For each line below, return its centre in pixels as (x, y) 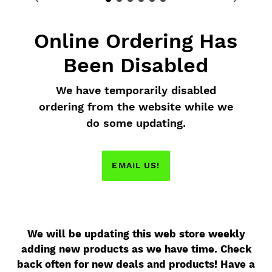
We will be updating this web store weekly (136, 234)
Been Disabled (136, 65)
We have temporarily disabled (136, 90)
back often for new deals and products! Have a (136, 264)
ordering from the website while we (136, 107)
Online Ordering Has (136, 41)
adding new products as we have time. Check (136, 249)
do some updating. (136, 123)
